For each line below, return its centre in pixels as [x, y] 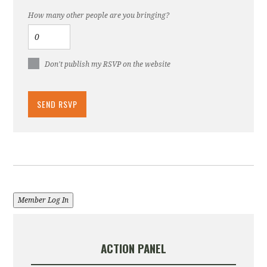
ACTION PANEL [133, 248]
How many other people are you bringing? [99, 15]
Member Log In [44, 200]
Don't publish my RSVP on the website [108, 64]
